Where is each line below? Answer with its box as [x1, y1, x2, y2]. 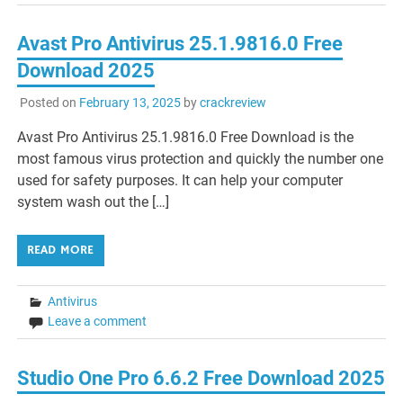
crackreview [199, 95, 266, 111]
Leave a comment [48, 314, 148, 329]
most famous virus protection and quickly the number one [17, 150, 384, 168]
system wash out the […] [17, 193, 170, 211]
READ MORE [27, 242, 94, 259]
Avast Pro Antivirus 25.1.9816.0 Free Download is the [17, 129, 354, 147]
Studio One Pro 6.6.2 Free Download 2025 [17, 366, 386, 390]
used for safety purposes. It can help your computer [17, 172, 344, 190]
